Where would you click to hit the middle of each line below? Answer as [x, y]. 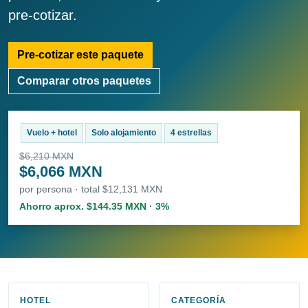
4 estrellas [191, 133]
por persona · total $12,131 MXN [91, 189]
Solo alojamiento [123, 133]
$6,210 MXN [46, 156]
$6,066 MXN [61, 172]
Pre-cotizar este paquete [80, 55]
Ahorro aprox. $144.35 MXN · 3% [94, 207]
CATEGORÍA [199, 301]
